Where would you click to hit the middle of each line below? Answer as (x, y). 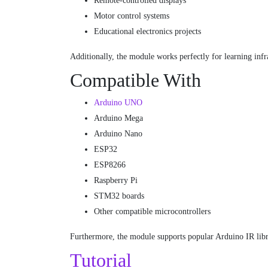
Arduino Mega (118, 118)
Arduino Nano (118, 133)
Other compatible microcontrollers (152, 211)
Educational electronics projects (147, 31)
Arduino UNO (118, 102)
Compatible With (135, 80)
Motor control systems (132, 16)
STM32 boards (119, 196)
